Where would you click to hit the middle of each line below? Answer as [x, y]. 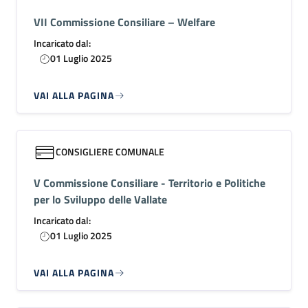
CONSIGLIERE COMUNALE [110, 152]
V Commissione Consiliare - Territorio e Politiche [150, 183]
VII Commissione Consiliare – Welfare [124, 22]
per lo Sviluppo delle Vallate [100, 199]
